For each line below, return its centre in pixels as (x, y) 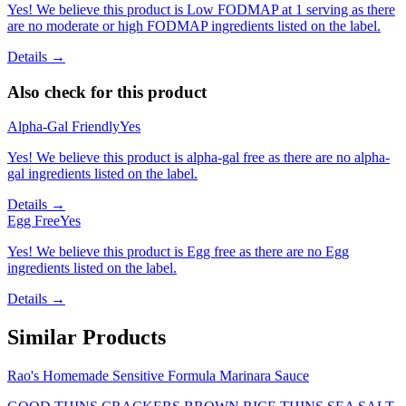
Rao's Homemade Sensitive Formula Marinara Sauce (158, 376)
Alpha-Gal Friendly (63, 127)
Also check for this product (107, 92)
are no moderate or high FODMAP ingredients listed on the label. (194, 25)
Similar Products (87, 338)
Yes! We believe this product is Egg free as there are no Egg (178, 252)
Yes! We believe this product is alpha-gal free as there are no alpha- (198, 158)
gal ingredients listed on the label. (102, 174)
